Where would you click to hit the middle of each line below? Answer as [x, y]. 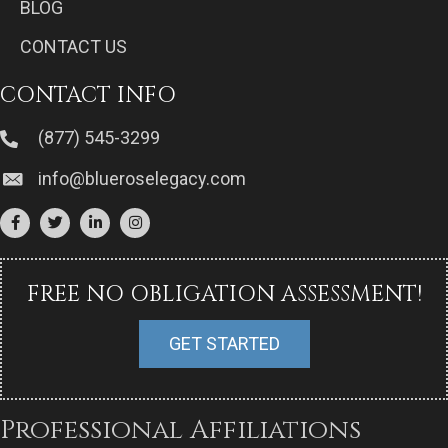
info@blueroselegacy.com [142, 178]
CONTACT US [73, 47]
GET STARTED [224, 343]
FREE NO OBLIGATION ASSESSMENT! [224, 294]
